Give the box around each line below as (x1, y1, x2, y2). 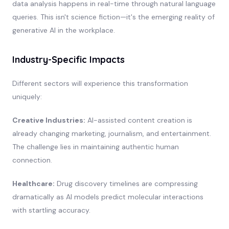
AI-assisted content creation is (85, 115, 192, 125)
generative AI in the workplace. (12, 25, 115, 35)
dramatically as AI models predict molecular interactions (12, 192, 203, 201)
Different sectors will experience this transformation (12, 78, 188, 88)
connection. (12, 155, 52, 165)
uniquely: (12, 91, 42, 101)
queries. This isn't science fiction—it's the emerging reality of (12, 12, 215, 21)
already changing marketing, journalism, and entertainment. (12, 128, 211, 138)
